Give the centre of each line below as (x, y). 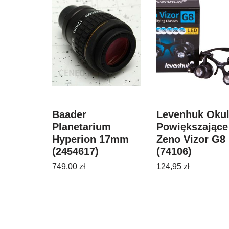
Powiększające (192, 127)
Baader (69, 114)
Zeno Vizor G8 (191, 139)
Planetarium (82, 127)
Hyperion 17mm (90, 139)
